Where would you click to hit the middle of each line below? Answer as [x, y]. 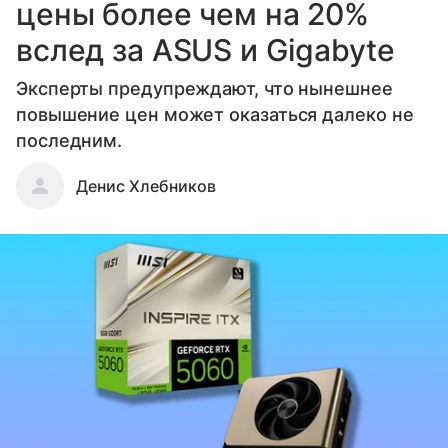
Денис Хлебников [146, 186]
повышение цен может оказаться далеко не [215, 115]
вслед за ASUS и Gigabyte [205, 50]
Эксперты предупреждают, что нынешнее [204, 89]
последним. [69, 141]
